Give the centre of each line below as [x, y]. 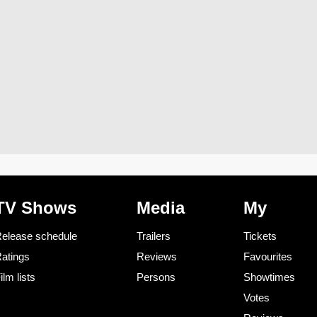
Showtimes [269, 277]
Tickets [260, 236]
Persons [156, 277]
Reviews [156, 256]
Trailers [153, 236]
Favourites [268, 256]
